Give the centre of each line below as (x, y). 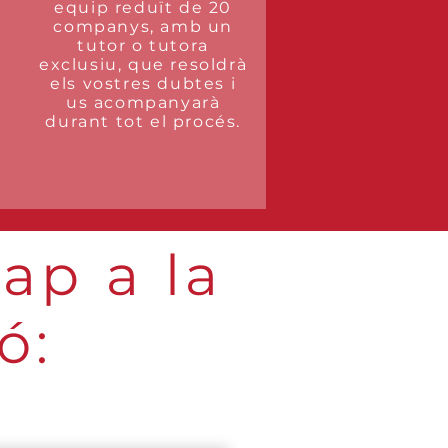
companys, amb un (143, 26)
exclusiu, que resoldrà (143, 64)
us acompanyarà (143, 102)
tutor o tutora (143, 45)
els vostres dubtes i (143, 83)
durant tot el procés (141, 121)
